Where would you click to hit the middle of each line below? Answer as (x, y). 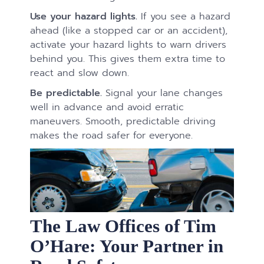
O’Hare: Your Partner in (127, 246)
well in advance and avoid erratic (107, 107)
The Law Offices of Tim (123, 226)
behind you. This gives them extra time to (128, 59)
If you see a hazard (184, 16)
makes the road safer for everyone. (112, 136)
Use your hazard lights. (84, 16)
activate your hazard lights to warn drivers (128, 45)
